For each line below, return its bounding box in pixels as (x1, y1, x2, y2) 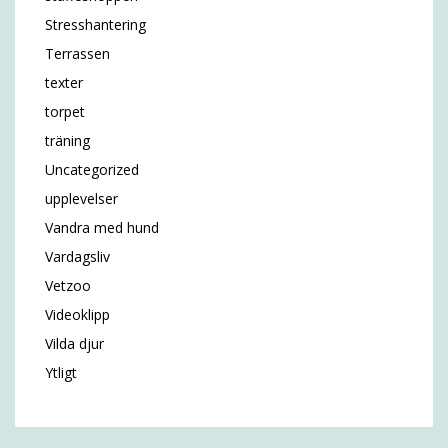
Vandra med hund (45, 218, 159, 237)
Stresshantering (45, 15, 146, 34)
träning (45, 131, 90, 150)
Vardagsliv (45, 247, 110, 266)
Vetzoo (45, 276, 91, 295)
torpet (45, 102, 85, 121)
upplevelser (45, 189, 118, 208)
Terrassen (45, 44, 110, 63)
